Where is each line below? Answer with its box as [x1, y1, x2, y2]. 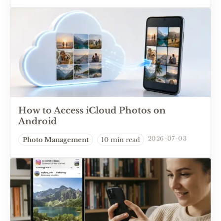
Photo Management [23, 135, 89, 144]
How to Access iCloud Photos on [18, 105, 166, 116]
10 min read [101, 135, 140, 144]
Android [18, 116, 57, 127]
